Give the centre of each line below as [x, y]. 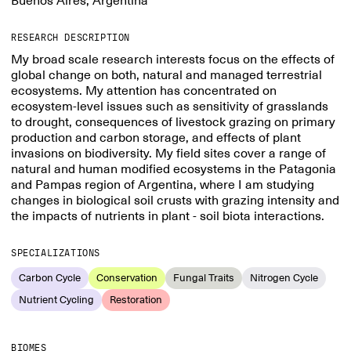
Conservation [127, 278]
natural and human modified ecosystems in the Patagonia [174, 169]
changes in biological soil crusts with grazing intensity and [175, 201]
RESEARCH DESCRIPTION [71, 38]
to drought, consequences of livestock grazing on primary [173, 122]
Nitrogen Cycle [284, 278]
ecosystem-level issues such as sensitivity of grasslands [170, 107]
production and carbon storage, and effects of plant [156, 138]
